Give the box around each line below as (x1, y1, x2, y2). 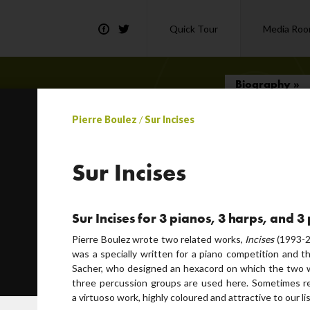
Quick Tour (170, 23, 218, 35)
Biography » (235, 77, 300, 91)
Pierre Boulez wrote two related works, (72, 233, 246, 245)
